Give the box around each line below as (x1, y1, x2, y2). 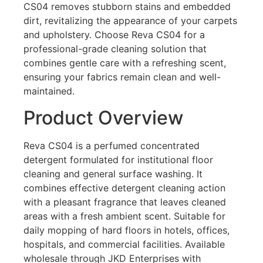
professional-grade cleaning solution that (23, 43, 207, 55)
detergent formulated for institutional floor (23, 153, 213, 166)
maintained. (23, 85, 75, 97)
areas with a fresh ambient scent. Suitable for (23, 210, 225, 222)
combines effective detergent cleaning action (23, 181, 225, 194)
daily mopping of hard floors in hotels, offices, (23, 224, 230, 236)
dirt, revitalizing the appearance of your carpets (23, 15, 237, 27)
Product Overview (23, 106, 183, 129)
